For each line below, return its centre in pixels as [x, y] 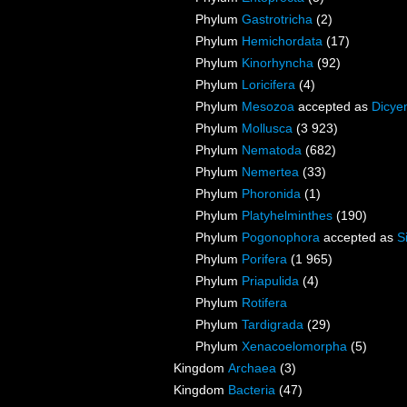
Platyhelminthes [287, 216]
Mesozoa [268, 107]
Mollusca [267, 129]
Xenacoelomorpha [294, 347]
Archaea [252, 368]
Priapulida [270, 281]
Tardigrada [273, 325]
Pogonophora [281, 238]
